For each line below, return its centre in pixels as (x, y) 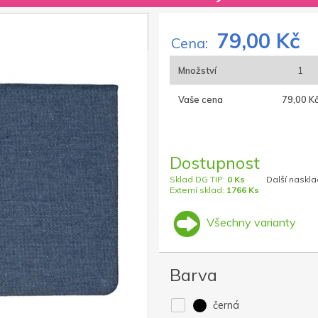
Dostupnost (215, 163)
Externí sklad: (198, 190)
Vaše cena (201, 100)
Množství (197, 71)
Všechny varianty (250, 223)
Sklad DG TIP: (198, 180)
